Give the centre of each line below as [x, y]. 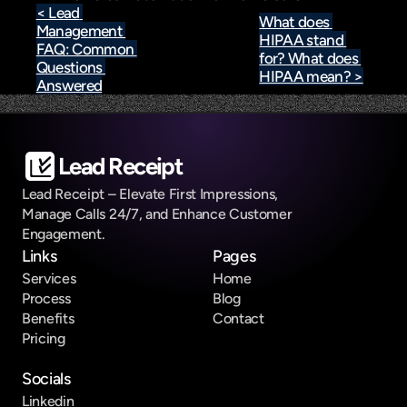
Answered [69, 85]
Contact [238, 318]
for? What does [308, 58]
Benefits [48, 318]
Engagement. [64, 234]
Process [46, 298]
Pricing [44, 338]
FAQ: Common [85, 49]
